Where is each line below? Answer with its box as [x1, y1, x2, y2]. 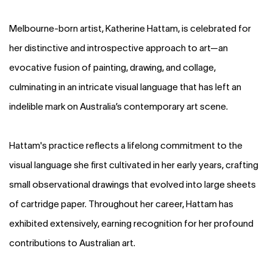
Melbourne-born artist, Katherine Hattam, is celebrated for [9, 23, 251, 34]
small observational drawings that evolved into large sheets [9, 179, 256, 190]
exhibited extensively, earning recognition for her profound [9, 218, 253, 229]
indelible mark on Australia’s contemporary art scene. [9, 101, 230, 112]
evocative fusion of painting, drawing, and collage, [9, 62, 216, 73]
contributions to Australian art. [9, 237, 137, 248]
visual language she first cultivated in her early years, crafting [9, 159, 258, 170]
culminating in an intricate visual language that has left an [9, 81, 241, 92]
